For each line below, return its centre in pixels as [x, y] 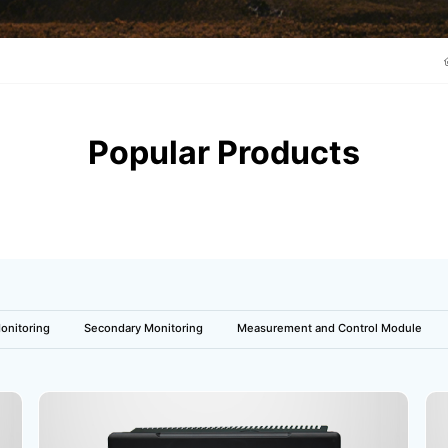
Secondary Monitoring [143, 328]
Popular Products [224, 152]
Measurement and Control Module [329, 328]
